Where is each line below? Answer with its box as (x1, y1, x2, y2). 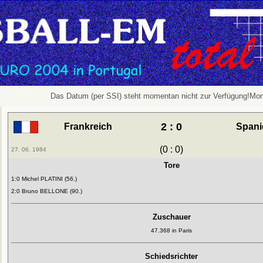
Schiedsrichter (145, 252, 198, 261)
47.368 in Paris (151, 227, 192, 234)
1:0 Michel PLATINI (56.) (11, 176, 77, 182)
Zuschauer (152, 213, 191, 221)
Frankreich (64, 122, 112, 131)
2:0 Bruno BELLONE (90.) (11, 188, 82, 194)
